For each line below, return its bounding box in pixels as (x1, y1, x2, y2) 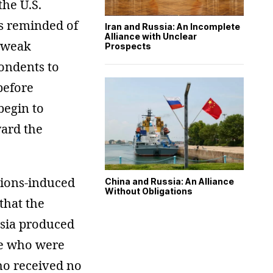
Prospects (105, 41, 151, 52)
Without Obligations (105, 185, 193, 196)
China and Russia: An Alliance (105, 175, 234, 186)
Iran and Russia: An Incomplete (105, 21, 240, 32)
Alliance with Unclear (105, 31, 197, 42)
